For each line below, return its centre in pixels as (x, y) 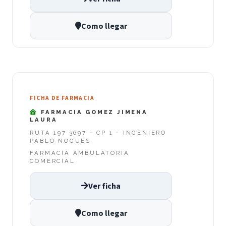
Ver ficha (104, 186)
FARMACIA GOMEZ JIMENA (93, 112)
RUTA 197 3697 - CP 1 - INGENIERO (98, 133)
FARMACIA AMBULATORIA (80, 153)
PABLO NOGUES (60, 141)
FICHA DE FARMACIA (62, 98)
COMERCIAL (52, 161)
